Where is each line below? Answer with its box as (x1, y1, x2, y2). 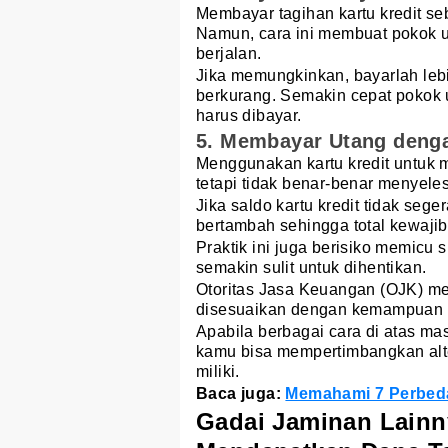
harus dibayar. (196, 106, 302, 124)
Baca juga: (196, 384, 286, 402)
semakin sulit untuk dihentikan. (196, 258, 427, 276)
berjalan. (196, 44, 262, 62)
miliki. (196, 362, 240, 380)
